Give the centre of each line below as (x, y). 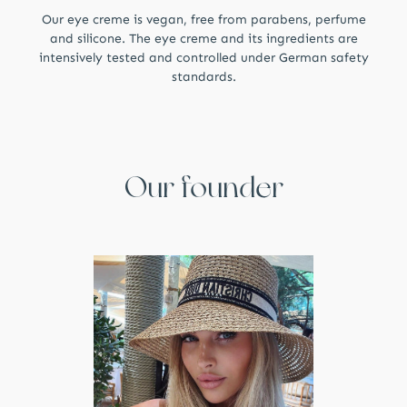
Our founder (203, 187)
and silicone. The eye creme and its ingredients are (203, 38)
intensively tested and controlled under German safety (203, 57)
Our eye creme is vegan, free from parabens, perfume (203, 19)
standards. (203, 76)
